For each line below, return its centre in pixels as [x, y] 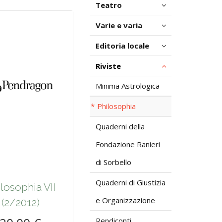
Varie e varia [119, 25]
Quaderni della [120, 126]
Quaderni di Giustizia [131, 182]
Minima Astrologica [128, 86]
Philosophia [116, 106]
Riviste [108, 66]
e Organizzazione [125, 200]
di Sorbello [113, 162]
